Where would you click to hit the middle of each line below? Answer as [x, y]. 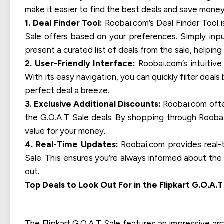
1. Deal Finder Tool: [64, 23]
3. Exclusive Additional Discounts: [93, 104]
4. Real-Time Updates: [72, 144]
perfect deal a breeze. [67, 90]
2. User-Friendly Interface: [80, 63]
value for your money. [65, 131]
